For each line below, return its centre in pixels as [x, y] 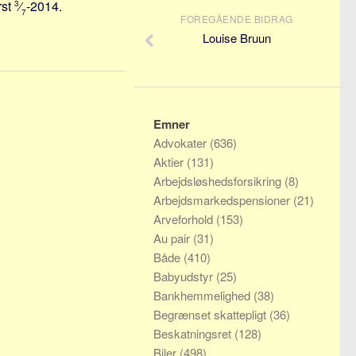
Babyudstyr [185, 276]
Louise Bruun [237, 38]
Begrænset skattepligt [211, 314]
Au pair [173, 238]
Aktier [170, 162]
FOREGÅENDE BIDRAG [237, 19]
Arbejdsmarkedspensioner [223, 200]
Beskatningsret [194, 333]
